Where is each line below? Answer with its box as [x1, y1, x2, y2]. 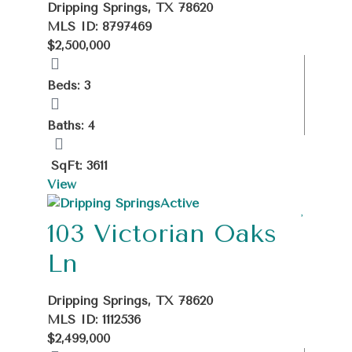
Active [160, 195, 199, 211]
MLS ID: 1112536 [47, 311, 141, 327]
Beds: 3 [47, 77, 90, 93]
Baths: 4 [47, 117, 95, 133]
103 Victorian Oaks [47, 218, 277, 248]
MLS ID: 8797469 [47, 18, 152, 34]
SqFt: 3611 [51, 157, 108, 173]
